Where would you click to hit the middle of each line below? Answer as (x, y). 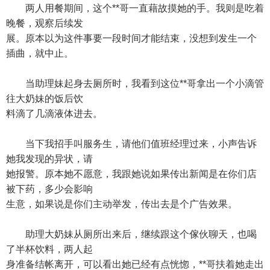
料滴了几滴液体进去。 (54, 114)
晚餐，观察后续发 (45, 23)
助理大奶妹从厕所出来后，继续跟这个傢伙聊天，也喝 (131, 234)
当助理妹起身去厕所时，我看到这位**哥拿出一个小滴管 (135, 83)
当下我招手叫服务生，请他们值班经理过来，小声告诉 (131, 144)
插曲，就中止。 (40, 53)
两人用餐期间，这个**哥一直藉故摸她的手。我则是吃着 (135, 8)
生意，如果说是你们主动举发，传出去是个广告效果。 (122, 204)
